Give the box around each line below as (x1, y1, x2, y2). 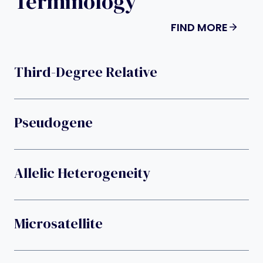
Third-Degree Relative (14, 62, 157, 82)
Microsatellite (14, 214, 103, 234)
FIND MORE (171, 19, 228, 35)
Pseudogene (14, 113, 93, 133)
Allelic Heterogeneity (14, 163, 150, 183)
